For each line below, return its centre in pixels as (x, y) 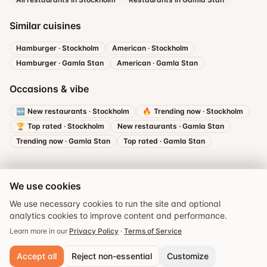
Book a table (117, 231)
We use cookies (45, 186)
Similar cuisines (45, 26)
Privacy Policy (94, 231)
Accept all (37, 256)
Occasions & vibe (49, 89)
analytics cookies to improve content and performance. (118, 215)
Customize (188, 256)
